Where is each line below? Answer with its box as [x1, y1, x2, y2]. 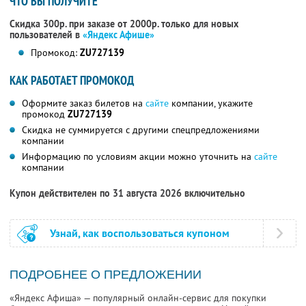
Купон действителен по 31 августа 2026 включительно [10, 187, 245, 200]
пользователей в [10, 29, 83, 42]
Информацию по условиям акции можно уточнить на [22, 150, 254, 163]
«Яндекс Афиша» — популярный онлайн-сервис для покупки [10, 292, 266, 305]
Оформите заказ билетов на [22, 97, 145, 110]
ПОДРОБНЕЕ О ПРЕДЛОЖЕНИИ [10, 268, 201, 282]
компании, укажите [169, 97, 253, 110]
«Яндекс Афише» [83, 29, 154, 42]
